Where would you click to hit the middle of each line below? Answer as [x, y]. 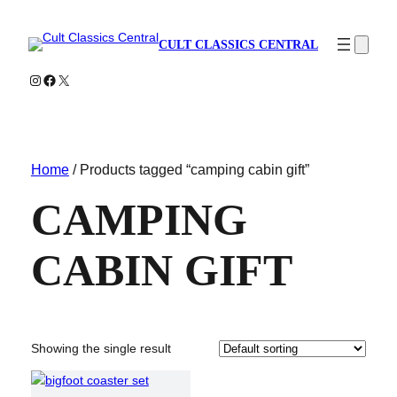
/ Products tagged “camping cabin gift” [189, 170]
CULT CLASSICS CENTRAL [238, 44]
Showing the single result [101, 348]
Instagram [58, 79]
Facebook [73, 79]
